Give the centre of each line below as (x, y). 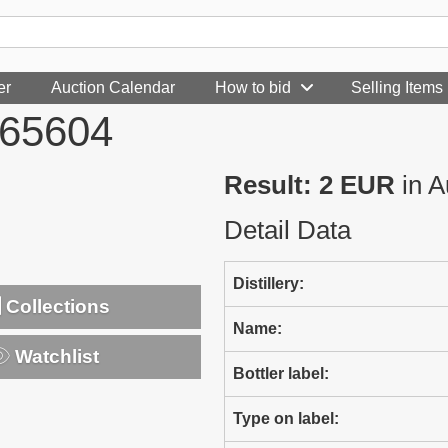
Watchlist (55, 356)
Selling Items (397, 87)
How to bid (253, 87)
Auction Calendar (113, 87)
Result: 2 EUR (309, 185)
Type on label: (286, 418)
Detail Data (287, 230)
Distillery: (268, 283)
